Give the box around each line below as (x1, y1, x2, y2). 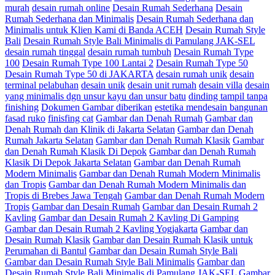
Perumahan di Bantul (5, 246, 87, 257)
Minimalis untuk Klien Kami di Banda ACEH (5, 25, 183, 36)
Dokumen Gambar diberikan (41, 102, 152, 113)
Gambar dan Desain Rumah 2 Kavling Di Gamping (39, 212, 239, 223)
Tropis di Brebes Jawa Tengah (5, 190, 122, 201)
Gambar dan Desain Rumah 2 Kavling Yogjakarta (5, 223, 198, 234)
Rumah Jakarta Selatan (5, 135, 93, 146)
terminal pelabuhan (5, 80, 79, 91)
